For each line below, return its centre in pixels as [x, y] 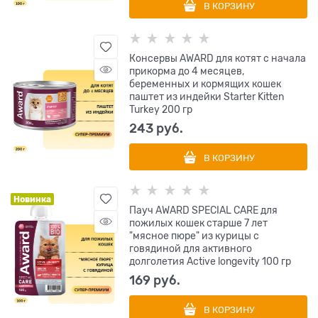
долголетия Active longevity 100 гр [210, 261]
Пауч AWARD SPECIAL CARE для [204, 210]
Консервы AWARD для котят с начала [218, 58]
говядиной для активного [191, 248]
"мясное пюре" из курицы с [194, 236]
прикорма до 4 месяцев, [187, 71]
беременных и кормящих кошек [205, 84]
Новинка [32, 199]
